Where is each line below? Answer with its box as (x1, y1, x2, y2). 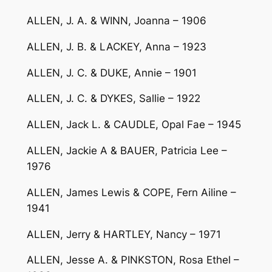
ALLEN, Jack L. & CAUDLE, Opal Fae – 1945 (26, 118, 241, 131)
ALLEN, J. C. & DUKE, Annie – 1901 (26, 66, 197, 79)
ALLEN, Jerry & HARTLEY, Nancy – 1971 (26, 228, 221, 240)
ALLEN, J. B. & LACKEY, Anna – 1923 (26, 40, 206, 53)
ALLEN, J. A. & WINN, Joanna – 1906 (26, 14, 206, 27)
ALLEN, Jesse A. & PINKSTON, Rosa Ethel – (26, 254, 239, 267)
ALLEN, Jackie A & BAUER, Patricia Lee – (26, 144, 227, 157)
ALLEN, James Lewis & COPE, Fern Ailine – (26, 186, 236, 199)
